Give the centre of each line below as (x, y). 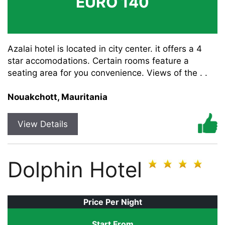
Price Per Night (113, 202)
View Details (43, 124)
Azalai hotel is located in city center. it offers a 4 (105, 49)
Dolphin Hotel (75, 170)
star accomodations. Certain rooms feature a (98, 61)
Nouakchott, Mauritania (58, 97)
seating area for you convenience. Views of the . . (107, 73)
